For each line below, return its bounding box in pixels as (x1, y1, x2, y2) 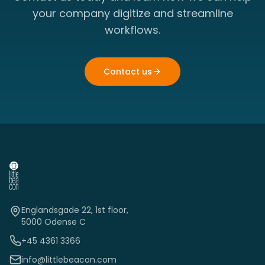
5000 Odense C (21, 216, 86, 228)
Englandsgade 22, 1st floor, (21, 204, 128, 216)
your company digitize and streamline (32, 6, 233, 21)
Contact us (104, 66, 152, 77)
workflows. (105, 22, 160, 37)
